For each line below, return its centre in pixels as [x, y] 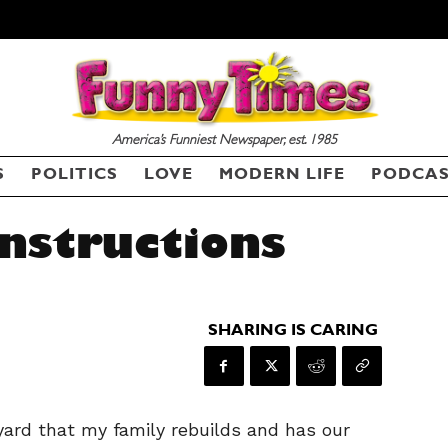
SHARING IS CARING [292, 332]
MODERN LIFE [281, 176]
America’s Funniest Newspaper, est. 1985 [224, 141]
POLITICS [74, 176]
